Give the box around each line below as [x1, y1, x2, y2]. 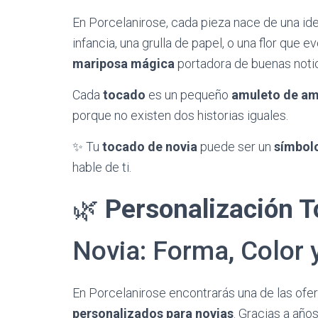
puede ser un [197, 139, 274, 154]
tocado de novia [102, 139, 197, 154]
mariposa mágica [72, 56, 175, 71]
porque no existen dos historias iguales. [72, 108, 288, 123]
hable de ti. [72, 160, 131, 175]
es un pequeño [146, 87, 231, 102]
